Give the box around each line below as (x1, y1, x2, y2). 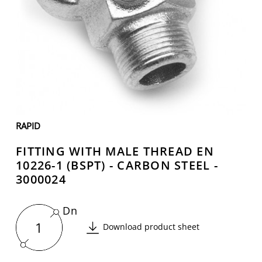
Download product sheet (103, 220, 199, 232)
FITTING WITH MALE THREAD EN (16, 143, 214, 159)
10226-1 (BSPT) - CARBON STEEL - (16, 157, 218, 173)
